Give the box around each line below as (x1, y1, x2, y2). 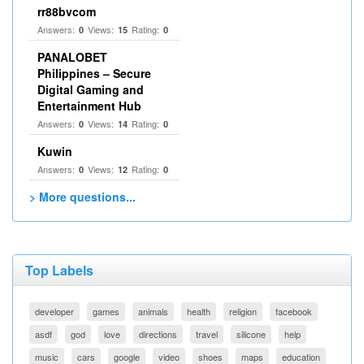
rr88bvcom (37, 3, 96, 19)
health (187, 305, 210, 318)
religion (229, 305, 257, 318)
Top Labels (25, 261, 93, 279)
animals (138, 305, 168, 318)
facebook (275, 305, 312, 318)
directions (139, 327, 177, 340)
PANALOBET (37, 49, 107, 65)
